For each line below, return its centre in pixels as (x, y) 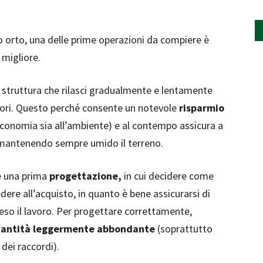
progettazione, (85, 176)
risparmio (202, 108)
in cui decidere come (168, 176)
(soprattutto (184, 229)
